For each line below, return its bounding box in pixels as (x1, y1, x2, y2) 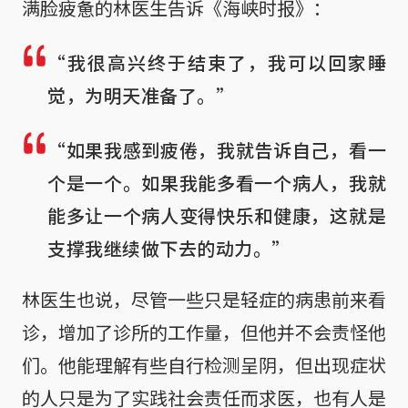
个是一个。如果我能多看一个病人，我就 (47, 168, 386, 196)
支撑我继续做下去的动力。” (47, 234, 291, 261)
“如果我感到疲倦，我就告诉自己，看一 (47, 136, 386, 163)
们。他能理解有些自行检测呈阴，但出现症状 (22, 351, 386, 378)
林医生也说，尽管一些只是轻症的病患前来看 (22, 285, 386, 312)
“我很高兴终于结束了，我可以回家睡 (47, 48, 386, 76)
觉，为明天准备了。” (47, 81, 234, 108)
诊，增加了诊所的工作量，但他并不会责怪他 (22, 318, 386, 345)
